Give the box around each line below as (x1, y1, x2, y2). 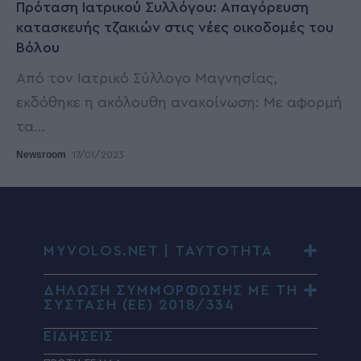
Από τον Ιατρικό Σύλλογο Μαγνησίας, (16, 71, 277, 86)
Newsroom (16, 149, 66, 161)
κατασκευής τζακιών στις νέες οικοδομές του (16, 20, 334, 35)
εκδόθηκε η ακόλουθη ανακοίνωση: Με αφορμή (16, 95, 342, 110)
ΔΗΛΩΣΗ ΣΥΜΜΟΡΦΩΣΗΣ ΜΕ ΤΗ (44, 283, 298, 298)
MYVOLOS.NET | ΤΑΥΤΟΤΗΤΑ (44, 243, 273, 259)
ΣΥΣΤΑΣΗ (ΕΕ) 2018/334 (44, 297, 235, 313)
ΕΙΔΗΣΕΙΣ (44, 329, 114, 344)
